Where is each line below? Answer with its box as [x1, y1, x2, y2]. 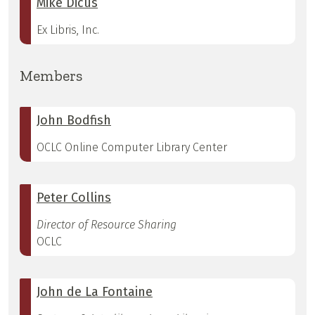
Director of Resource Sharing [37, 218, 176, 232]
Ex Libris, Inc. [37, 23, 99, 37]
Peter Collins [37, 190, 111, 206]
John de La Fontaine [37, 284, 153, 300]
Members [20, 67, 82, 85]
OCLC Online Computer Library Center [37, 141, 227, 155]
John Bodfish [37, 112, 111, 129]
